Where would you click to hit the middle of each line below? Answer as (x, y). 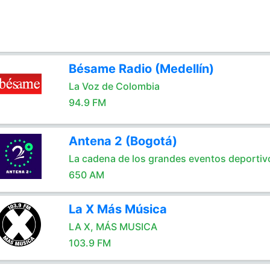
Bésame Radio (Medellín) (141, 69)
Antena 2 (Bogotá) (123, 141)
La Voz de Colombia (114, 86)
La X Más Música (118, 209)
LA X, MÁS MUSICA (113, 227)
